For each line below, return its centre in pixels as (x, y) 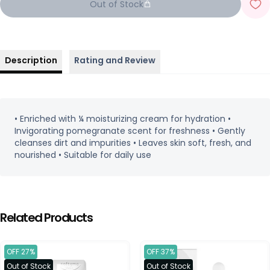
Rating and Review (115, 60)
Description (31, 60)
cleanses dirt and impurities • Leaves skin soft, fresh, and (133, 143)
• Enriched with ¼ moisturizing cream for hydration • (123, 119)
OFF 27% (21, 252)
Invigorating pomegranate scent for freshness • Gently (130, 131)
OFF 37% (161, 252)
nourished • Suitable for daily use (83, 155)
